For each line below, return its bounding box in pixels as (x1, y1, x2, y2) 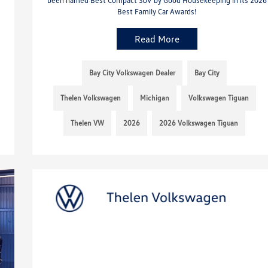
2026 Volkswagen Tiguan (159, 118, 239, 127)
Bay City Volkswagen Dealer (89, 68, 176, 77)
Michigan (139, 93, 169, 102)
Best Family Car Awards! (117, 6, 197, 16)
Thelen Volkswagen (60, 93, 121, 102)
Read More (134, 32, 179, 45)
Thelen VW (71, 118, 105, 127)
